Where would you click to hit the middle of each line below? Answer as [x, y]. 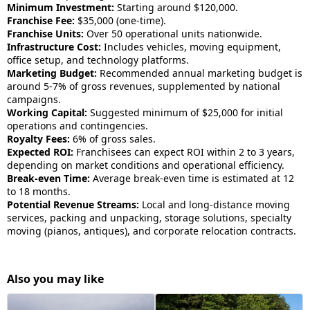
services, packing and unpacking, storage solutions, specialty [149, 218]
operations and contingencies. [77, 126]
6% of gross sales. [113, 139]
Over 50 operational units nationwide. [173, 34]
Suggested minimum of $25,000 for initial [185, 112]
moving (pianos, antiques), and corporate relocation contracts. [152, 231]
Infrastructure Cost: [54, 47]
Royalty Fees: [38, 139]
